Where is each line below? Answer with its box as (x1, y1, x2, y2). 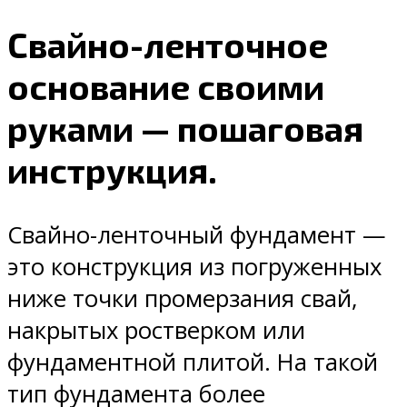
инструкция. (7, 148, 217, 191)
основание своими (7, 65, 324, 107)
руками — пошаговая (7, 106, 363, 149)
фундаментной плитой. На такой (7, 346, 378, 379)
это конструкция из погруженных (7, 251, 382, 283)
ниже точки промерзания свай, (7, 283, 358, 315)
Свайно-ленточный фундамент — (7, 219, 386, 252)
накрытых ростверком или (7, 314, 305, 347)
